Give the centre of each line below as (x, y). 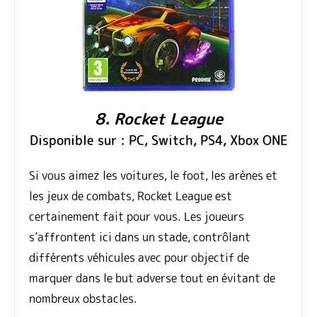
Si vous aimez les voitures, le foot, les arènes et (153, 176)
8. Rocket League (158, 119)
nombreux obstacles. (83, 299)
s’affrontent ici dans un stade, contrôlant (140, 237)
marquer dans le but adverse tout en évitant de (152, 278)
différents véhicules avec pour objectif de (139, 258)
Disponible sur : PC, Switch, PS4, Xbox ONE (158, 141)
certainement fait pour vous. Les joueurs (137, 217)
